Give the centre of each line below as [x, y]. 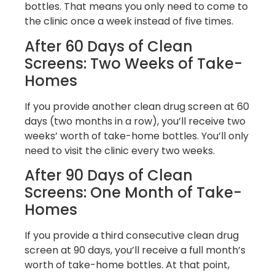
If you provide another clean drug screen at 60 [137, 106]
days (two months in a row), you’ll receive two [135, 121]
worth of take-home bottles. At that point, [127, 265]
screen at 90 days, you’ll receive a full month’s [135, 250]
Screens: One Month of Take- [133, 193]
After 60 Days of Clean [109, 46]
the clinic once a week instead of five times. [129, 21]
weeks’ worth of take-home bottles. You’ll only [137, 136]
